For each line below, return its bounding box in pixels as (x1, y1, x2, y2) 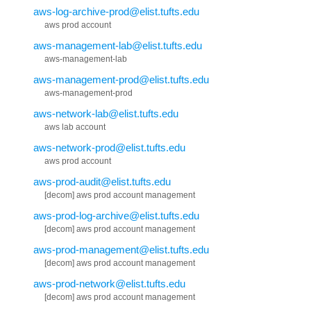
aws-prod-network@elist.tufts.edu (33, 277, 185, 289)
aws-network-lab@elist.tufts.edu (33, 107, 178, 119)
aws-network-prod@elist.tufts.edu (33, 141, 185, 153)
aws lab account (44, 121, 106, 132)
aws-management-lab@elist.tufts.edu (33, 39, 202, 51)
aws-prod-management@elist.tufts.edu (33, 243, 209, 255)
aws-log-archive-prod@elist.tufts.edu (33, 5, 199, 17)
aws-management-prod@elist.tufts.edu (33, 73, 209, 85)
